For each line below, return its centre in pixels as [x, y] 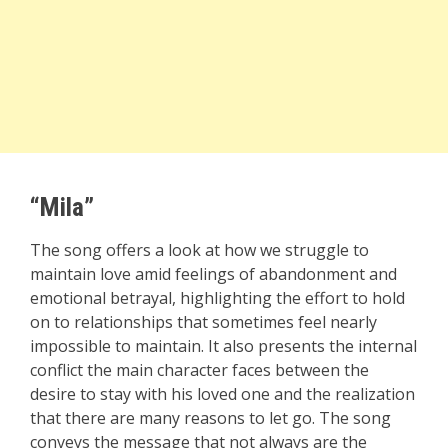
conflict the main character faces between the [199, 370]
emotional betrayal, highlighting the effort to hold [217, 298]
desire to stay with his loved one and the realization [222, 394]
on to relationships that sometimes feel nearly [203, 322]
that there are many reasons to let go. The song [210, 418]
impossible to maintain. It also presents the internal [223, 346]
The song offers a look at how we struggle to [199, 250]
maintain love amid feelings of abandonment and [213, 274]
